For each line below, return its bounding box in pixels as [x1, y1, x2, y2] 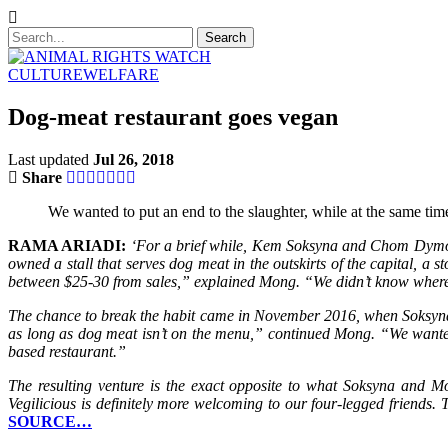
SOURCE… [8, 412, 92, 430]
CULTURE [8, 66, 83, 83]
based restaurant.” [8, 342, 126, 360]
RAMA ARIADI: [8, 236, 127, 254]
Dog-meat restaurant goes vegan [8, 103, 338, 130]
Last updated [8, 150, 93, 168]
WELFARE [83, 66, 159, 83]
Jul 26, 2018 [93, 150, 174, 168]
